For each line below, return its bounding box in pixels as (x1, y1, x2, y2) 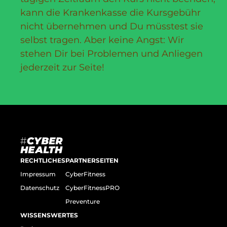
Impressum (20, 170, 56, 178)
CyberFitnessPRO (65, 183, 120, 192)
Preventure (65, 197, 100, 205)
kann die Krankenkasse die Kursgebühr (20, 7, 201, 18)
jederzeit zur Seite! (20, 61, 104, 73)
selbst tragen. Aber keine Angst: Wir (20, 34, 184, 46)
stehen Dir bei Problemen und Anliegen (20, 48, 203, 59)
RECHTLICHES (20, 156, 65, 164)
